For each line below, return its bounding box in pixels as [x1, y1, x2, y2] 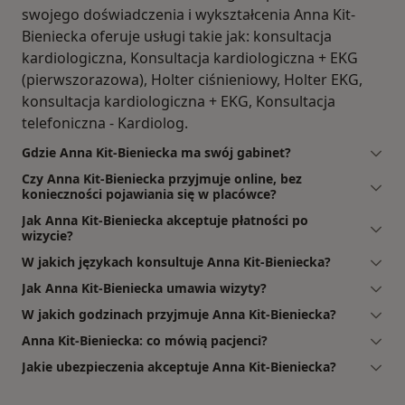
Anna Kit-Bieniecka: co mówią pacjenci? [22, 331, 268, 349]
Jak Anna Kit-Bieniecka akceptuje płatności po [22, 211, 308, 229]
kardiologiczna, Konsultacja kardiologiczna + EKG [22, 47, 358, 68]
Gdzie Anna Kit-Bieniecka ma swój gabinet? [22, 143, 291, 161]
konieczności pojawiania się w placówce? [22, 184, 277, 202]
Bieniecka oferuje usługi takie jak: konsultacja [22, 25, 332, 46]
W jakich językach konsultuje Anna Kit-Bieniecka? [22, 252, 331, 270]
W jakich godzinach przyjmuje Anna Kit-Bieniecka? [22, 305, 336, 323]
